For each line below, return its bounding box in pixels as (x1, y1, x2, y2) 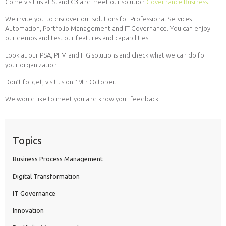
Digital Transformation (13, 172, 80, 180)
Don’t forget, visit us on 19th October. (5, 78, 116, 85)
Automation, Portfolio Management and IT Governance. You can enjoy (5, 24, 210, 32)
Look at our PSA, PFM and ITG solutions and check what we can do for (5, 51, 207, 59)
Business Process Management (13, 155, 103, 162)
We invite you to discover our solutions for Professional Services (5, 15, 192, 22)
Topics (13, 134, 42, 146)
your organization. (5, 61, 59, 68)
